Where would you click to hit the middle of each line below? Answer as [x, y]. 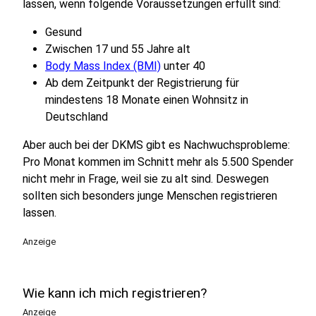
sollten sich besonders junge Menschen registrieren [150, 196]
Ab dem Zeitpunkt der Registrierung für [142, 83]
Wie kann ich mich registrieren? [115, 293]
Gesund [63, 32]
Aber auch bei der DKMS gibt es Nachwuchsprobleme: [156, 145]
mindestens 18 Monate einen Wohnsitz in [147, 100]
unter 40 [183, 66]
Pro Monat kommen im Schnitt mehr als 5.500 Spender [158, 162]
